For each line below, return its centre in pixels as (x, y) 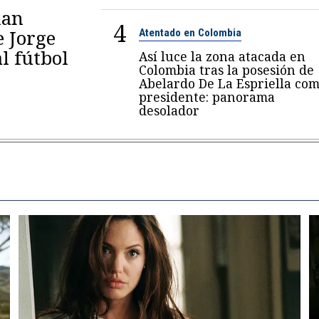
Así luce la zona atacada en (222, 57)
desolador (169, 111)
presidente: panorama (206, 97)
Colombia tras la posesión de (226, 70)
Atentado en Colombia (190, 33)
